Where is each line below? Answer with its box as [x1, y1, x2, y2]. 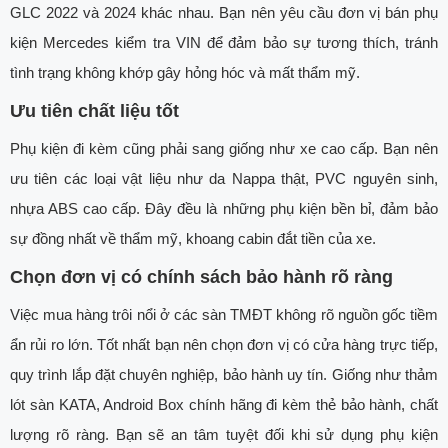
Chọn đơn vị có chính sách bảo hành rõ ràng [10, 267, 393, 288]
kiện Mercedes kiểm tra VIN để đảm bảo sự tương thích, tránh [10, 34, 438, 52]
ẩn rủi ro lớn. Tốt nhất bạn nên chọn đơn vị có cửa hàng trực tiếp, [10, 336, 438, 354]
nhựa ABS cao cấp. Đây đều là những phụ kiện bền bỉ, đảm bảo [10, 200, 438, 218]
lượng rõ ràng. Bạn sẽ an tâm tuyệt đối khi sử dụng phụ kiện [10, 426, 438, 444]
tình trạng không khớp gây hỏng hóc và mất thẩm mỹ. [10, 64, 360, 82]
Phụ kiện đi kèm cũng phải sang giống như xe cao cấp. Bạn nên [10, 140, 438, 158]
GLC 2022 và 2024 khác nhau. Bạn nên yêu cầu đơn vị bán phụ [10, 4, 438, 22]
